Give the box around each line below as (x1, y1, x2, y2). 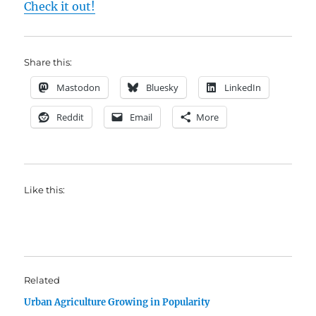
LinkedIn (224, 81, 262, 95)
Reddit (56, 111, 85, 124)
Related (24, 274, 61, 286)
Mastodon (56, 81, 101, 95)
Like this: (24, 184, 66, 196)
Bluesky (146, 81, 179, 95)
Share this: (24, 56, 73, 68)
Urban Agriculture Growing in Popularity (24, 296, 210, 309)
